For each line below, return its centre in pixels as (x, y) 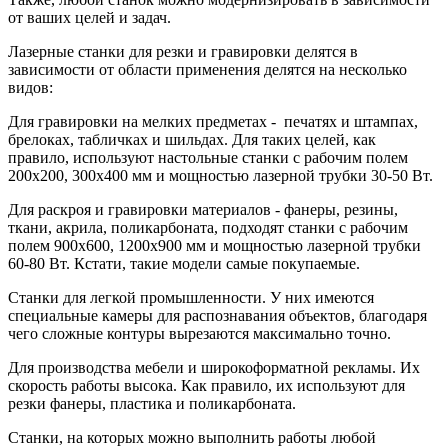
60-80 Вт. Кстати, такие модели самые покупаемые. (186, 263)
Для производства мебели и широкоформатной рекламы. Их (214, 367)
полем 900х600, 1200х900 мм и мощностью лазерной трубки (214, 245)
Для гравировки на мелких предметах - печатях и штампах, (213, 121)
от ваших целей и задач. (91, 17)
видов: (30, 87)
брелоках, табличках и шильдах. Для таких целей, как (192, 139)
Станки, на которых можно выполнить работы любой (192, 437)
